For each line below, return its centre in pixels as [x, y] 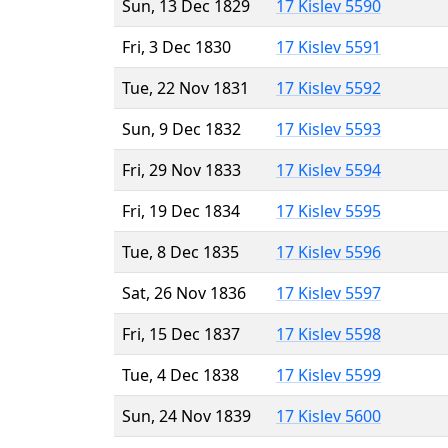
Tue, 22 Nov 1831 [185, 87]
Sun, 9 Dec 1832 [181, 128]
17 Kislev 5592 [328, 87]
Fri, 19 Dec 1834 [181, 210]
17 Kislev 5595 [328, 210]
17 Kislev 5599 [328, 374]
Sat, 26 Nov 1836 [184, 292]
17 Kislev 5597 [328, 292]
